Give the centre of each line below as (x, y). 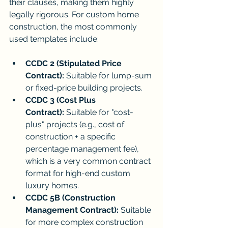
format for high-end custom (79, 174)
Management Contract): (72, 210)
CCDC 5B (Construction (72, 198)
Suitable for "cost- (99, 112)
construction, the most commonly (74, 27)
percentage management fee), (83, 149)
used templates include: (54, 39)
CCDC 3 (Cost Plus (62, 100)
